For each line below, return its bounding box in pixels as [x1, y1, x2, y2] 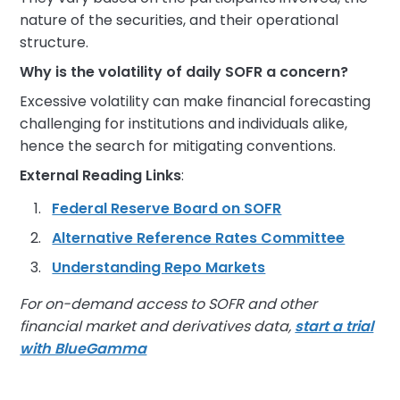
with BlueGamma [20, 338, 147, 359]
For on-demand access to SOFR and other [20, 294, 318, 314]
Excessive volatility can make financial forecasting [20, 91, 371, 112]
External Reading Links [20, 165, 182, 186]
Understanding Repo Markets [52, 257, 266, 278]
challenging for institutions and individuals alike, [20, 113, 348, 134]
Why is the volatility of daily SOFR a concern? [20, 62, 349, 82]
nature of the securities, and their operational [20, 10, 339, 30]
